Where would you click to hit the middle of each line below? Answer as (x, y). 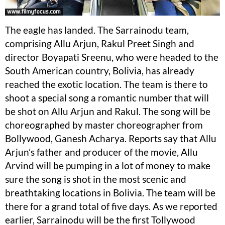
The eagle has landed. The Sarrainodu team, (97, 30)
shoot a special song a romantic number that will (107, 97)
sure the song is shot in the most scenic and (96, 179)
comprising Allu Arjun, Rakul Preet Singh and (100, 43)
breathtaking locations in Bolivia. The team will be (110, 192)
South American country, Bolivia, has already (100, 70)
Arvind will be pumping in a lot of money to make (108, 165)
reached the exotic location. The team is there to (106, 84)
